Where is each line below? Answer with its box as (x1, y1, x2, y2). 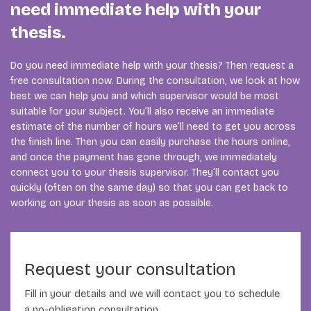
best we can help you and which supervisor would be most (10, 90, 279, 103)
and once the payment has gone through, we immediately (10, 151, 277, 164)
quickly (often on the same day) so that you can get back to (10, 182, 288, 194)
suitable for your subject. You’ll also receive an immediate (10, 106, 274, 118)
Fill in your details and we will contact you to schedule (24, 287, 280, 301)
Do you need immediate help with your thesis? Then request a (10, 60, 294, 72)
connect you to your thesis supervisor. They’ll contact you (10, 167, 279, 179)
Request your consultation (24, 259, 236, 280)
